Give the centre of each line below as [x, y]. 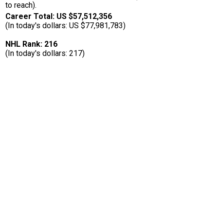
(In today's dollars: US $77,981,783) [65, 26]
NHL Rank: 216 [31, 44]
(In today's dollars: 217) [45, 54]
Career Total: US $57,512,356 [59, 17]
